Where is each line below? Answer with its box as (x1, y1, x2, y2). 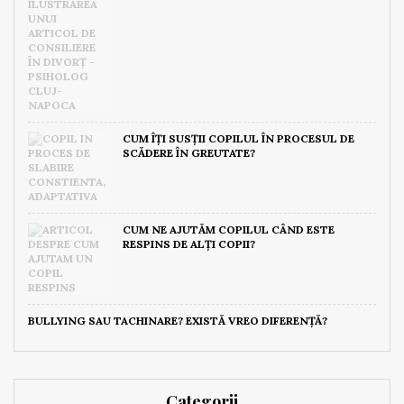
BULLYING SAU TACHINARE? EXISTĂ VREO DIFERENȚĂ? (28, 314, 327, 327)
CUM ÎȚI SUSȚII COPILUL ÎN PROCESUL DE (123, 132, 354, 145)
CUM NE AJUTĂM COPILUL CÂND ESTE (123, 223, 335, 236)
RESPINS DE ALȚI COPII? (123, 237, 255, 251)
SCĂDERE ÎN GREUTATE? (123, 146, 255, 160)
